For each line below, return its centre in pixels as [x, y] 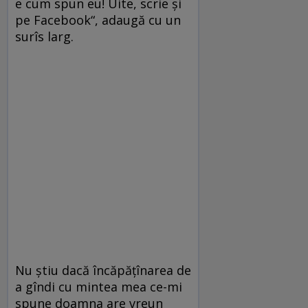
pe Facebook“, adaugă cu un [98, 20]
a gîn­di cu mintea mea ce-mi [99, 287]
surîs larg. [44, 37]
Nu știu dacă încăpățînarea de [103, 271]
